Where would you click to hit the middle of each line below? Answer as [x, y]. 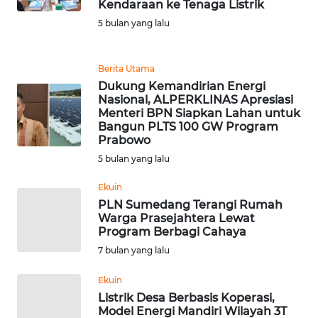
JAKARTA [46, 256]
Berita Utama [126, 69]
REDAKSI [39, 12]
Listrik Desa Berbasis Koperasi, [186, 298]
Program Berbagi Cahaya [172, 232]
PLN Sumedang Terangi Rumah [190, 205]
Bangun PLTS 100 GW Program [188, 127]
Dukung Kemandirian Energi [182, 87]
